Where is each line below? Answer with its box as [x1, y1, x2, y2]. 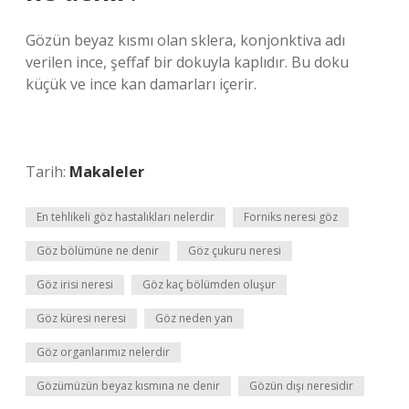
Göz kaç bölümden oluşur [142, 277, 276, 292]
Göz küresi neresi [37, 310, 126, 326]
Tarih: [26, 162, 69, 182]
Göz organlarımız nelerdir [37, 344, 170, 360]
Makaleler [69, 162, 144, 182]
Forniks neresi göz [244, 209, 338, 225]
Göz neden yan [155, 310, 233, 326]
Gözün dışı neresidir [249, 378, 353, 393]
